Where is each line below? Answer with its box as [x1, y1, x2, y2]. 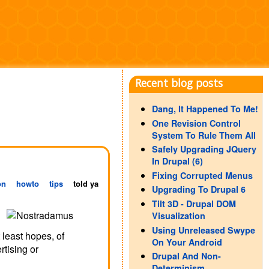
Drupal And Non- [151, 250, 221, 262]
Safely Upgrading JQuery [151, 143, 256, 156]
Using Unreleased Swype [151, 223, 255, 236]
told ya [73, 178, 98, 189]
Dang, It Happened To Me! [151, 103, 258, 115]
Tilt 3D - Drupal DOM [151, 197, 236, 210]
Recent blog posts [135, 76, 223, 90]
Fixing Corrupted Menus [151, 169, 253, 181]
